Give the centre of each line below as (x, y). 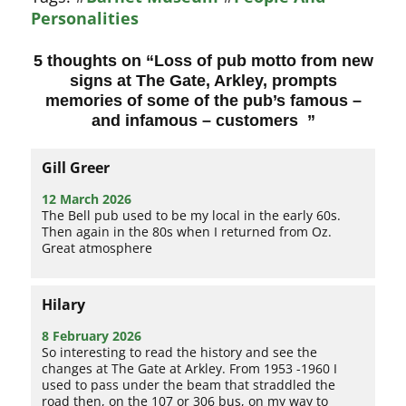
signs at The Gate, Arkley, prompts (203, 81)
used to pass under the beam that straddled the (189, 385)
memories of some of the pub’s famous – (203, 101)
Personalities (85, 18)
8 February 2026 (92, 336)
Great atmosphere (97, 248)
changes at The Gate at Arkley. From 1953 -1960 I (190, 368)
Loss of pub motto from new (263, 61)
